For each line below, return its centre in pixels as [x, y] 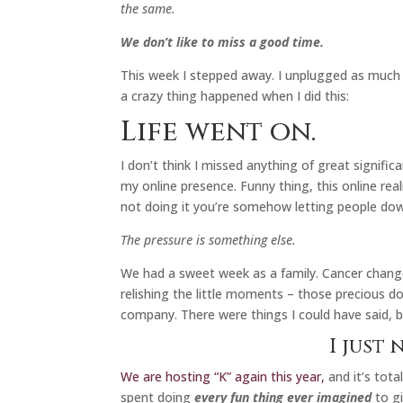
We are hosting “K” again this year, [223, 376]
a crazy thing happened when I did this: [235, 95]
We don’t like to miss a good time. [223, 41]
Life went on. [219, 132]
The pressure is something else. [209, 239]
